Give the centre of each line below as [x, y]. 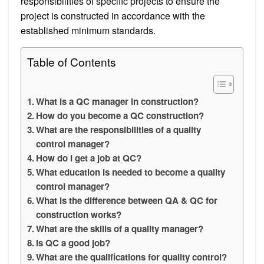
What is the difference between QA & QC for [127, 200]
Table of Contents [72, 61]
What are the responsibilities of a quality [119, 129]
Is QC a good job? [73, 242]
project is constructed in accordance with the [113, 15]
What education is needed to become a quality [131, 172]
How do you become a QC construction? [120, 115]
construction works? [79, 214]
